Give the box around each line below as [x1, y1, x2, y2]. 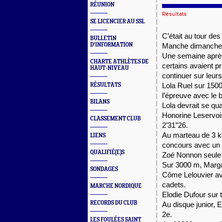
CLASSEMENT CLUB [90, 115, 141, 122]
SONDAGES [90, 166, 118, 172]
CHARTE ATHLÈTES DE [90, 58, 149, 65]
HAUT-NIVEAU [90, 65, 129, 71]
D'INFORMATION [90, 42, 133, 48]
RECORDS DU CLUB [90, 200, 137, 206]
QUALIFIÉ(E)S [90, 149, 124, 156]
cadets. [162, 181, 188, 189]
